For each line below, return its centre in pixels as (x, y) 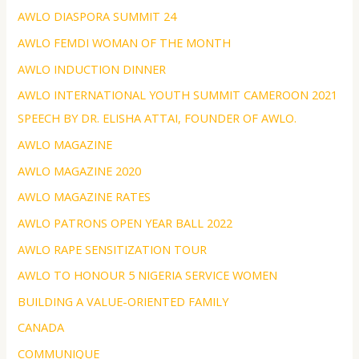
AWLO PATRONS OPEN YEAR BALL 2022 (125, 222)
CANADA (41, 327)
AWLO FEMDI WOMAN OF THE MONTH (125, 43)
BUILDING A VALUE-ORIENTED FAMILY (123, 301)
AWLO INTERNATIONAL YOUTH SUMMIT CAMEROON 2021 (178, 95)
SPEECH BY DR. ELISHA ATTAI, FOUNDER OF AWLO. (157, 118)
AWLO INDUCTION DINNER (92, 69)
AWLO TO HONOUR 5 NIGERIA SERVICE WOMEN (148, 275)
